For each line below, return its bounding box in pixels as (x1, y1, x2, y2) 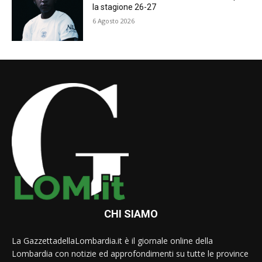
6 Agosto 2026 (92, 16, 135, 26)
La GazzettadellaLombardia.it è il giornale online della (12, 235, 213, 247)
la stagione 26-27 (92, 2, 157, 12)
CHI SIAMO (104, 208, 158, 220)
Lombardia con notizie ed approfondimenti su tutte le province (12, 248, 249, 260)
